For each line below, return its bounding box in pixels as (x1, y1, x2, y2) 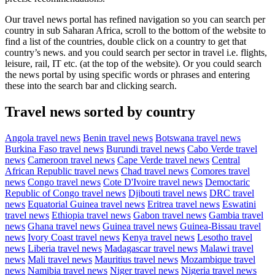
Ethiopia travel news (52, 209, 131, 220)
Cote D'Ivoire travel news (103, 176, 203, 187)
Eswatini (222, 198, 256, 209)
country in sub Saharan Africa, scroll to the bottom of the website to (5, 25, 266, 36)
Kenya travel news (122, 231, 195, 242)
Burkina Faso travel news (5, 143, 104, 154)
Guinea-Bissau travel (180, 220, 261, 231)
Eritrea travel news (147, 198, 220, 209)
